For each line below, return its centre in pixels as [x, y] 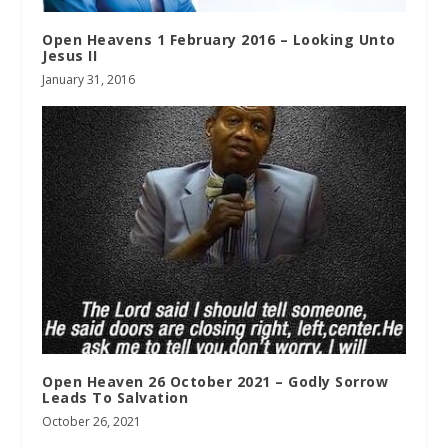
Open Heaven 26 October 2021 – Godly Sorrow [215, 382]
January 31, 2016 [89, 79]
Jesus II [70, 55]
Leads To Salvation [115, 398]
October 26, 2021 [92, 422]
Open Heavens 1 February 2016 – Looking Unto [219, 39]
